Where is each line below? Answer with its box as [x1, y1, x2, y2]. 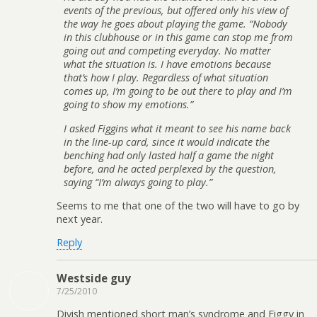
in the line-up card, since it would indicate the [64, 134, 270, 149]
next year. [57, 212, 103, 226]
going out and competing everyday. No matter [64, 44, 271, 58]
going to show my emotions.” [64, 98, 193, 112]
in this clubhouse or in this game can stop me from [64, 30, 293, 45]
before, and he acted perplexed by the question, [64, 161, 277, 175]
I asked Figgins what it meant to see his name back [64, 121, 291, 135]
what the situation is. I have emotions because [64, 57, 271, 71]
